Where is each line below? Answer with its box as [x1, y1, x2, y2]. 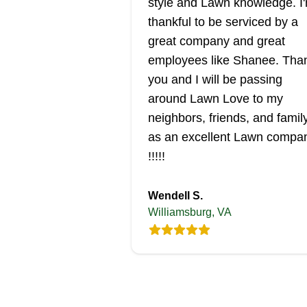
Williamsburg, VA [148, 206, 232, 218]
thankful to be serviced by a [148, 15, 298, 29]
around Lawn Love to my [148, 92, 283, 106]
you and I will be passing [148, 73, 282, 86]
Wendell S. [148, 190, 203, 201]
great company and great [148, 34, 285, 48]
